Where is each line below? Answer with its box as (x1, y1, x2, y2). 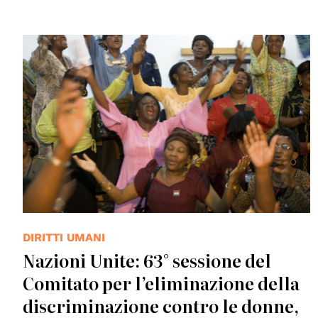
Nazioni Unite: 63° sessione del (23, 248, 271, 273)
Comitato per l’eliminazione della (23, 270, 300, 296)
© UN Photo (22, 38, 83, 50)
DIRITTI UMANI (23, 231, 105, 245)
